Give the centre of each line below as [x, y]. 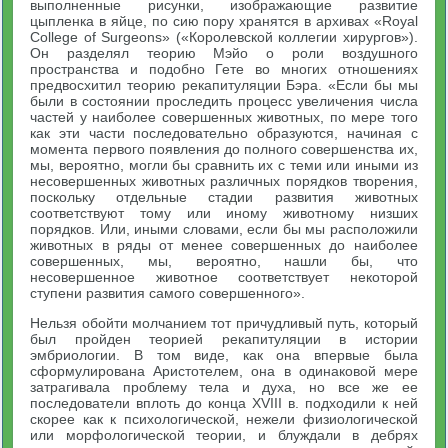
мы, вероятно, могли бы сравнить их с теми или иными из [224, 164]
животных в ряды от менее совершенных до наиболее [224, 244]
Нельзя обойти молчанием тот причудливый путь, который [224, 322]
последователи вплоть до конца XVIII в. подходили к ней [224, 402]
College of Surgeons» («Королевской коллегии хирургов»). [224, 36]
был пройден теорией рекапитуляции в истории [224, 338]
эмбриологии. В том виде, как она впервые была [224, 354]
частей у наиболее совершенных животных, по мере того [224, 116]
